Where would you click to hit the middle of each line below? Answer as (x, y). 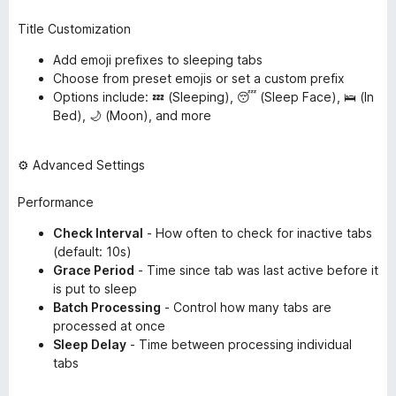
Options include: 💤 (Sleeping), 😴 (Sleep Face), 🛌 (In (213, 97)
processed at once (109, 326)
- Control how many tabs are (246, 307)
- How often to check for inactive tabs (258, 233)
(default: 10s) (92, 251)
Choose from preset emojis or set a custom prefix (199, 78)
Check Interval (98, 233)
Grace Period (94, 270)
